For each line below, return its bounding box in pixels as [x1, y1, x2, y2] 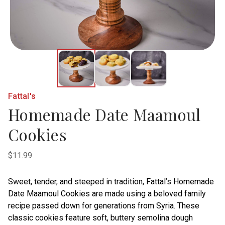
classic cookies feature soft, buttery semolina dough [8, 213, 193, 222]
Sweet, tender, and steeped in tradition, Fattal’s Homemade [8, 177, 214, 186]
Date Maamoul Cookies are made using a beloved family [8, 189, 206, 198]
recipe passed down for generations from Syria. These [8, 201, 199, 210]
